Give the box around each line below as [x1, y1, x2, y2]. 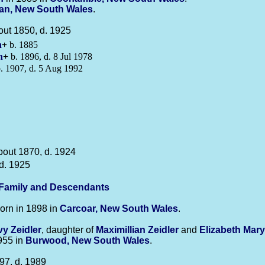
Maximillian [96, 225, 148, 235]
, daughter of [41, 225, 96, 235]
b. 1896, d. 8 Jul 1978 [8, 51, 92, 62]
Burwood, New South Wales [25, 235, 150, 245]
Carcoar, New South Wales [60, 203, 178, 214]
